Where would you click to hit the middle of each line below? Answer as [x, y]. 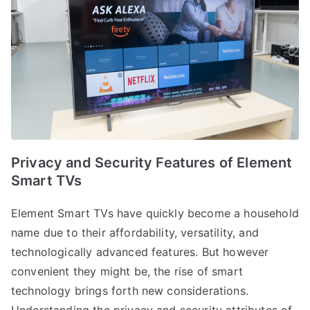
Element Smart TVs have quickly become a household [155, 213]
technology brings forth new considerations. [130, 290]
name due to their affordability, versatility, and [135, 232]
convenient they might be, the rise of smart [127, 271]
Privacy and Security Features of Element [152, 162]
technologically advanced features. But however [140, 252]
